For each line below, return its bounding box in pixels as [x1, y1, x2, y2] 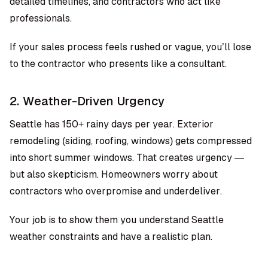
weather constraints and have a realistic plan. [10, 230, 212, 243]
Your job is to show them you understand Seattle [10, 214, 224, 226]
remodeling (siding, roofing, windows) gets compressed [10, 135, 252, 147]
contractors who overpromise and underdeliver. [10, 185, 222, 197]
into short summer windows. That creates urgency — [10, 151, 244, 164]
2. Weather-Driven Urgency [10, 93, 165, 109]
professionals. [10, 12, 72, 25]
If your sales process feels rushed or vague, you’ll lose [10, 41, 251, 53]
